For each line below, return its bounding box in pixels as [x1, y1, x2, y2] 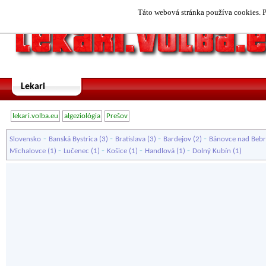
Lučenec [64, 147, 89, 155]
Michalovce [9, 147, 46, 155]
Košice [107, 147, 127, 155]
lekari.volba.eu [12, 112, 58, 120]
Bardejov [163, 135, 191, 143]
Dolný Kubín [192, 147, 231, 155]
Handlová [145, 147, 175, 155]
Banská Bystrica [49, 135, 97, 143]
